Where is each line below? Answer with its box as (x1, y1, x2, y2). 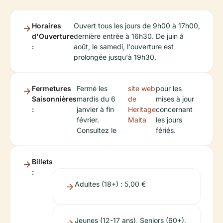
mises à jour (155, 94, 194, 103)
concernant (155, 105, 193, 113)
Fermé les (77, 84, 108, 93)
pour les (155, 84, 182, 93)
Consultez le (77, 125, 116, 134)
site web (127, 84, 155, 93)
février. (77, 115, 99, 124)
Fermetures (32, 84, 71, 93)
